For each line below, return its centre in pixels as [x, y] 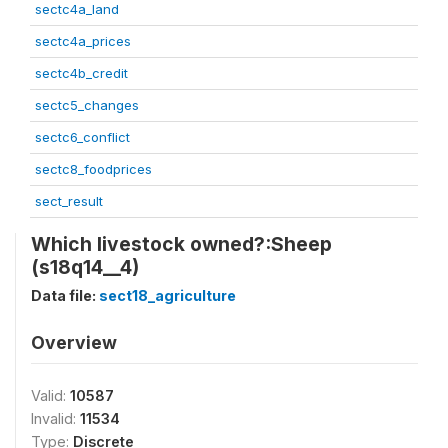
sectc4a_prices [83, 40]
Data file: [65, 295]
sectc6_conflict [82, 136]
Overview [74, 342]
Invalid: [55, 418]
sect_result [69, 200]
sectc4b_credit [81, 72]
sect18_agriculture [167, 295]
